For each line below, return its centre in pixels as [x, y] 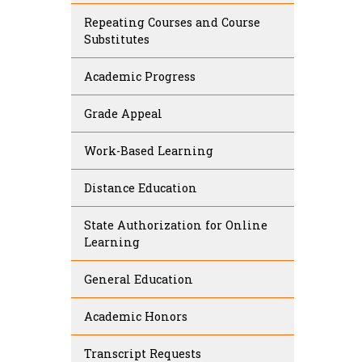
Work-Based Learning [149, 151]
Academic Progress [140, 77]
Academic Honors [136, 317]
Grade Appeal [123, 114]
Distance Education [141, 188]
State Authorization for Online [176, 225]
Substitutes [117, 40]
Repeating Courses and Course [172, 23]
